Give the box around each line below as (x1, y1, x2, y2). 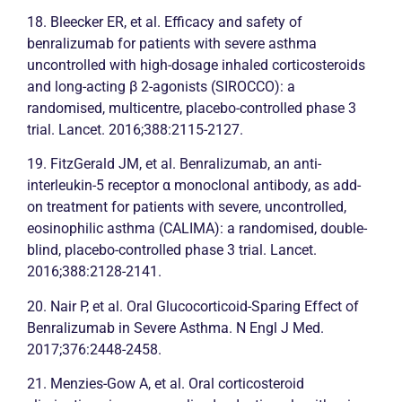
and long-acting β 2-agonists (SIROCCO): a (27, 77, 295, 95)
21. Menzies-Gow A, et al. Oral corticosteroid (27, 375, 304, 393)
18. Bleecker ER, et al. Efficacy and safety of (27, 13, 302, 31)
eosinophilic (27, 220, 107, 238)
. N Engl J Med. (229, 319, 324, 336)
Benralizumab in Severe (27, 319, 179, 336)
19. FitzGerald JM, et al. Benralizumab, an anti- (27, 155, 321, 173)
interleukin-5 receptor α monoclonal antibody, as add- (27, 177, 361, 195)
